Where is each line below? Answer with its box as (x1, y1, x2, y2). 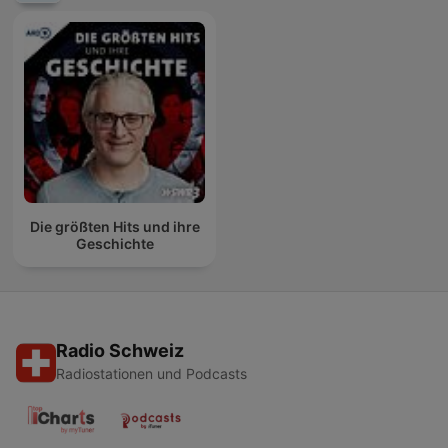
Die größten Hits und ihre (29, 217, 200, 235)
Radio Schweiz (56, 340, 184, 362)
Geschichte (75, 234, 154, 252)
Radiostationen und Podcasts (56, 365, 247, 383)
